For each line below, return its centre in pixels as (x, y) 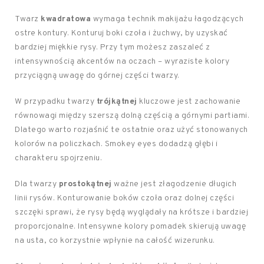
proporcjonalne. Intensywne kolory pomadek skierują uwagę (130, 227)
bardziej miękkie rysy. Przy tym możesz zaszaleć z (113, 47)
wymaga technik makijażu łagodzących (167, 19)
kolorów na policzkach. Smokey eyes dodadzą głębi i (116, 144)
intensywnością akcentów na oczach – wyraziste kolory (122, 62)
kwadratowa (66, 19)
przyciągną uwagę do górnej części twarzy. (97, 76)
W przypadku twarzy (56, 102)
